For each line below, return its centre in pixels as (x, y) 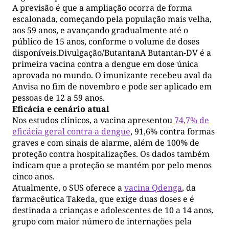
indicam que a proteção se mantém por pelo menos (112, 165)
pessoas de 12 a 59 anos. (59, 97)
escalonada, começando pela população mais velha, (112, 19)
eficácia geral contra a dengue (71, 131)
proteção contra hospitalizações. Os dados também (111, 154)
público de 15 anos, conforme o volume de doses (106, 41)
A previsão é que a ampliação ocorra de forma (102, 7)
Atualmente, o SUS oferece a (68, 187)
